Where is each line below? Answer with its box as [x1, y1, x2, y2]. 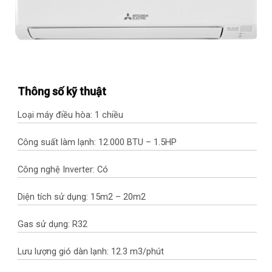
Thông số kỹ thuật [18, 85, 106, 98]
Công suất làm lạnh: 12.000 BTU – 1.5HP [18, 137, 177, 148]
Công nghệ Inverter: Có [18, 165, 108, 175]
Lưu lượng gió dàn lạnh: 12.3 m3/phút [18, 246, 164, 257]
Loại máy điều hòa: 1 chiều [18, 110, 123, 121]
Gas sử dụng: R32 [18, 219, 87, 229]
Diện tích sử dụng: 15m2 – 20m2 [18, 191, 146, 202]
